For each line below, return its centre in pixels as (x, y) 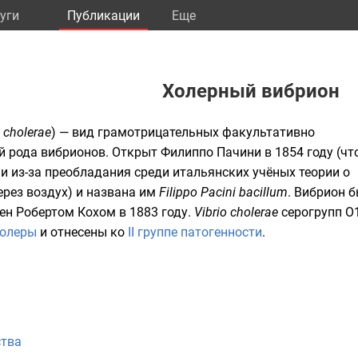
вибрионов (73, 152)
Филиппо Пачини (211, 152)
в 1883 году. (155, 212)
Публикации (103, 16)
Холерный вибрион (251, 91)
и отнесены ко (82, 232)
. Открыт (133, 152)
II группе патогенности (195, 232)
